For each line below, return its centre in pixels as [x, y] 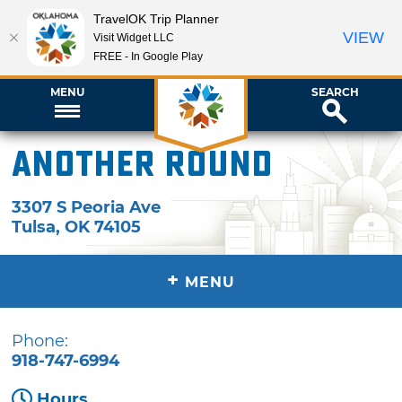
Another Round [143, 165]
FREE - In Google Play [148, 56]
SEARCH [335, 92]
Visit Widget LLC [134, 37]
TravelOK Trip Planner [156, 18]
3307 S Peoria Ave [87, 207]
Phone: [40, 341]
